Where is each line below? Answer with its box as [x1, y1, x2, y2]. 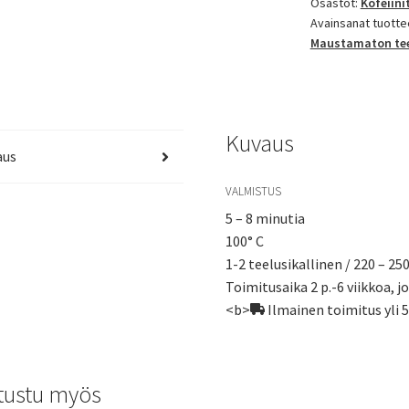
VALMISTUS [225, 184, 282, 200]
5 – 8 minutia [225, 209, 306, 228]
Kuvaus [225, 129, 295, 159]
